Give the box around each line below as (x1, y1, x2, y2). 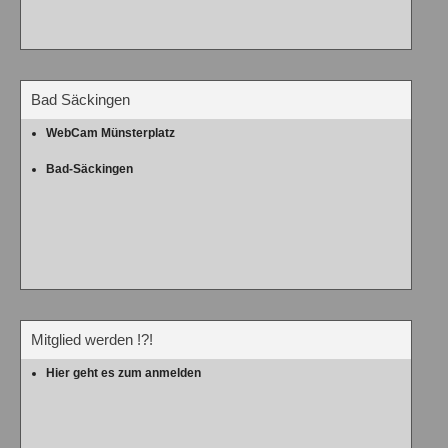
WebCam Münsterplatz (46, 125, 175, 140)
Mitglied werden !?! (31, 331, 153, 348)
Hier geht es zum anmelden (46, 365, 201, 380)
